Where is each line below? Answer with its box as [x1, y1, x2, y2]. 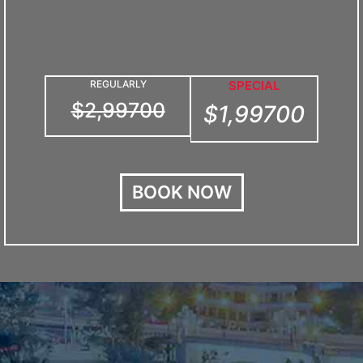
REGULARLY [89, 78, 147, 90]
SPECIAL [228, 78, 280, 93]
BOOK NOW [131, 181, 232, 203]
